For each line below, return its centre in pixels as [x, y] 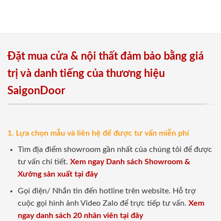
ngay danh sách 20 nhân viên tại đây [80, 216]
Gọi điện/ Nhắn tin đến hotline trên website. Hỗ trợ [107, 191]
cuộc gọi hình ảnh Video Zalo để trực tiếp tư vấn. [103, 203]
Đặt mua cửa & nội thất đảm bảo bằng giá [106, 56]
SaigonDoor [36, 91]
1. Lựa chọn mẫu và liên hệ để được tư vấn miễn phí [98, 133]
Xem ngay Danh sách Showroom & [130, 162]
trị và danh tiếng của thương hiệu [86, 74]
